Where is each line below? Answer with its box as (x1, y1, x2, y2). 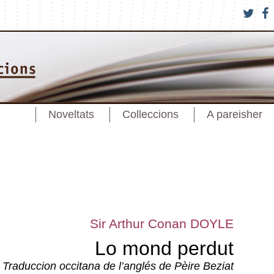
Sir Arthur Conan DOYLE (90, 217, 234, 231)
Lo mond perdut (95, 237, 234, 259)
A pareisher (206, 108, 262, 120)
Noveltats (48, 108, 94, 120)
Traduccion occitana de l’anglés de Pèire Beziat (2, 260, 234, 272)
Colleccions (122, 108, 179, 120)
